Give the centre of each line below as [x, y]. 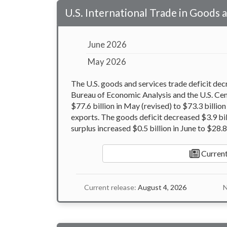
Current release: [110, 187]
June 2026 [107, 45]
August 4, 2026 [161, 187]
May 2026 [107, 62]
